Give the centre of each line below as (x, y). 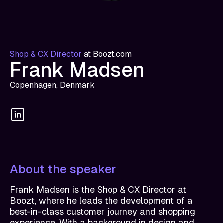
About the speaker (63, 169)
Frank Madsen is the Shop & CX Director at (98, 189)
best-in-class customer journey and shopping (103, 211)
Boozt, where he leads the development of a (101, 200)
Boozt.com (112, 54)
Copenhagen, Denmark (52, 85)
